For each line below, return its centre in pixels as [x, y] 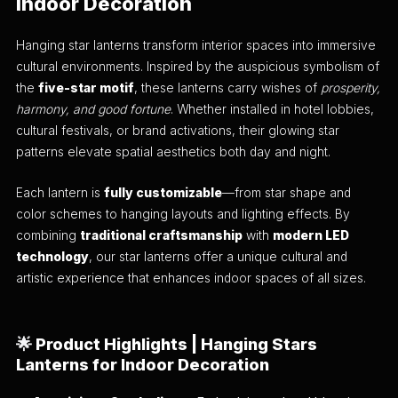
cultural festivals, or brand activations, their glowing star [178, 131]
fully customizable [163, 193]
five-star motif [87, 88]
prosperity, [351, 88]
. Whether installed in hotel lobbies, [273, 110]
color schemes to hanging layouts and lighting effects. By [183, 215]
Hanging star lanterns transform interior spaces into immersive [196, 46]
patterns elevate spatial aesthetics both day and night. [174, 152]
